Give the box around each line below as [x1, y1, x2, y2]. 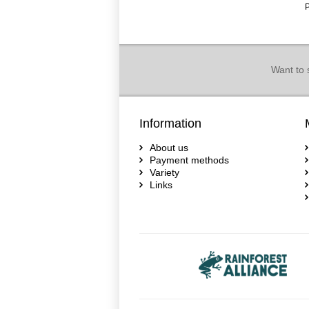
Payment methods [150, 154, 229, 166]
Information [139, 117, 201, 130]
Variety [150, 167, 179, 178]
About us [150, 142, 188, 153]
